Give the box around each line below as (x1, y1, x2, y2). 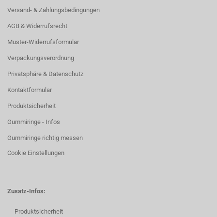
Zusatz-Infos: (7, 187, 46, 195)
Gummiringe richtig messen (7, 134, 83, 141)
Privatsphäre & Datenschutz (7, 70, 83, 77)
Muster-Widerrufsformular (7, 38, 79, 46)
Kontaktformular (7, 86, 52, 93)
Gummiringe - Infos (7, 118, 60, 125)
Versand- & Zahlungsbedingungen (7, 6, 100, 14)
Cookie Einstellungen (7, 149, 64, 156)
